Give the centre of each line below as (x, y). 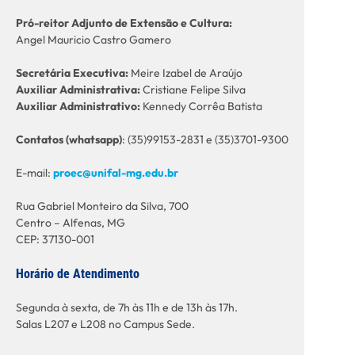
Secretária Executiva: (72, 73)
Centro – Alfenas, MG (71, 223)
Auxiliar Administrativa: (78, 90)
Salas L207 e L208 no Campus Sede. (105, 324)
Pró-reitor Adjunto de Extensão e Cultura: (124, 23)
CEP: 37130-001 (55, 240)
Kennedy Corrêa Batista (201, 107)
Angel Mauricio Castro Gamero (94, 40)
